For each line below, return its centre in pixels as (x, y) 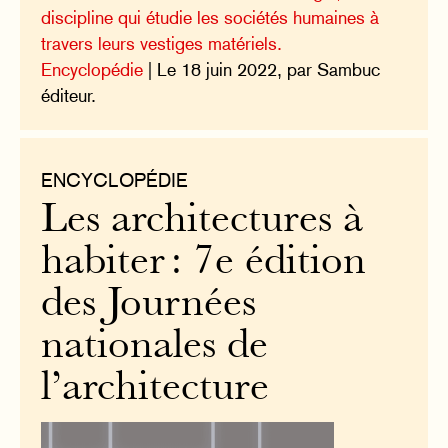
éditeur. (69, 95)
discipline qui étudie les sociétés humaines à (210, 17)
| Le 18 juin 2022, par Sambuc (262, 69)
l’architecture (155, 390)
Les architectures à (202, 222)
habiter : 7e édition (204, 264)
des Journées (149, 306)
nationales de (155, 348)
